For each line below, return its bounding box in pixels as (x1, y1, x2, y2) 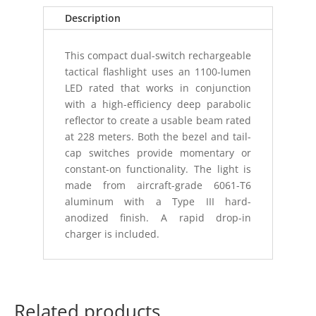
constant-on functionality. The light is (64, 162, 252, 176)
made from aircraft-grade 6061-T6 (64, 178, 252, 192)
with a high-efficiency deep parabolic (64, 97, 252, 111)
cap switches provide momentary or (64, 146, 252, 159)
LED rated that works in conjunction (64, 81, 252, 95)
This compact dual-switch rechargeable (64, 49, 252, 62)
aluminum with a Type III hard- (64, 195, 252, 208)
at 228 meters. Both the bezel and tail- (64, 130, 252, 143)
